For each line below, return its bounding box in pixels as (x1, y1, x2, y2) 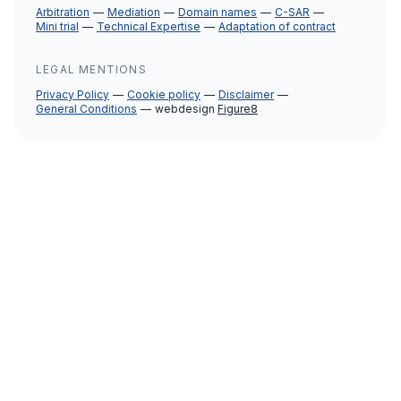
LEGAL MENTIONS (36, 63, 147, 76)
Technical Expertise (97, 20, 200, 33)
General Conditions (36, 102, 137, 115)
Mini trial (36, 20, 79, 33)
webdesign (155, 102, 218, 115)
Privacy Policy (36, 88, 109, 101)
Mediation (107, 5, 160, 19)
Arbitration (36, 5, 90, 19)
